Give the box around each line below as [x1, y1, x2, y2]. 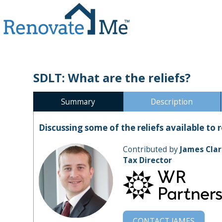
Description [151, 96, 193, 107]
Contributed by [123, 143, 180, 155]
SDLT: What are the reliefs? [33, 69, 191, 86]
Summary [60, 96, 95, 107]
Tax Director [123, 154, 172, 166]
